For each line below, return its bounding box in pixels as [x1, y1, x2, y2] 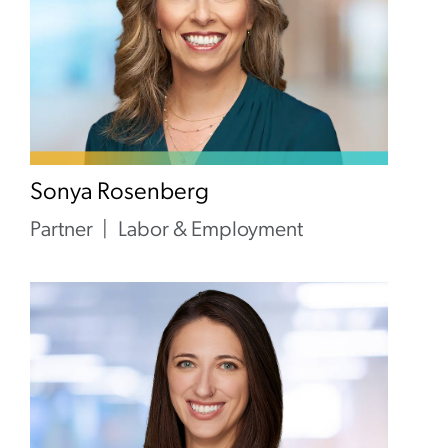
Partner [30, 220, 93, 241]
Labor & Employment [118, 220, 303, 241]
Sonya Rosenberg [30, 181, 209, 205]
